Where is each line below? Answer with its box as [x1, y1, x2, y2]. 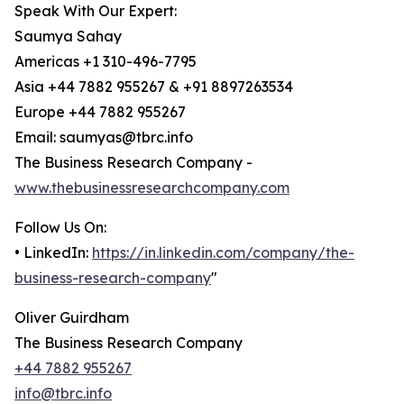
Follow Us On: [14, 218, 106, 237]
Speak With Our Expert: [14, 2, 177, 21]
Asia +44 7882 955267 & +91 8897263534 [14, 78, 293, 96]
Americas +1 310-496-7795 [14, 52, 197, 71]
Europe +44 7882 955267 [14, 103, 186, 122]
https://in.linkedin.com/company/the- [92, 243, 354, 262]
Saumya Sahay [14, 27, 122, 46]
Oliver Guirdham [14, 308, 129, 327]
